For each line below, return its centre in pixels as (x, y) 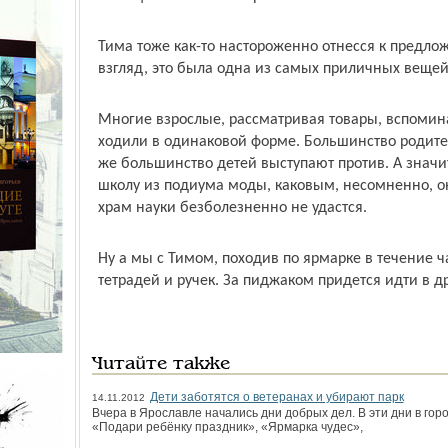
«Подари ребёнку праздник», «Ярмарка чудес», (227, 426)
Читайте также (160, 364)
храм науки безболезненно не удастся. (232, 207)
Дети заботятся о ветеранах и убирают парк (276, 396)
